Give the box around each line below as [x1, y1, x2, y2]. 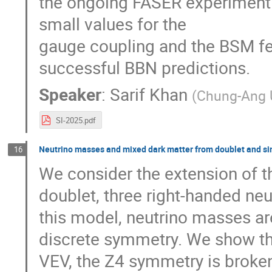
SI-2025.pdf [55, 115, 96, 126]
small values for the [39, 12, 187, 35]
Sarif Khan [110, 82, 188, 106]
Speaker [39, 82, 102, 106]
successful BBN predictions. [39, 55, 251, 79]
